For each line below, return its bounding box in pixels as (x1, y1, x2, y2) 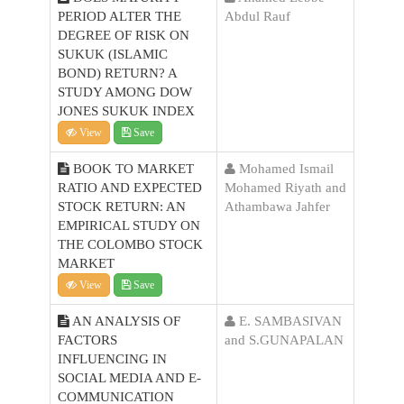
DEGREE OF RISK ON (58, 28, 189, 42)
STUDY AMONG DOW (58, 85, 192, 99)
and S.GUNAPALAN (225, 333, 344, 347)
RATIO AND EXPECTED (58, 180, 202, 195)
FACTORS (58, 333, 117, 347)
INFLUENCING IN (58, 352, 167, 366)
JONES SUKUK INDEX (58, 104, 195, 118)
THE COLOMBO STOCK (58, 237, 203, 252)
